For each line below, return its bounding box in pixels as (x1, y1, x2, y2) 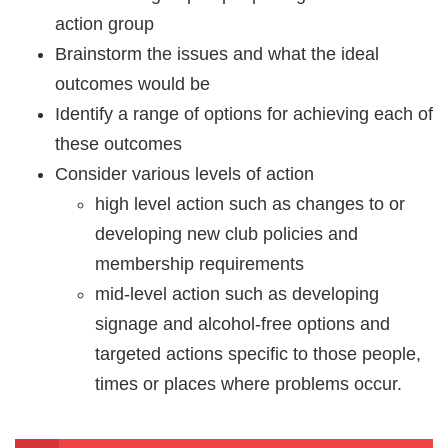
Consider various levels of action (55, 163, 314, 184)
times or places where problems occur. (95, 373, 402, 394)
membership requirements (95, 253, 304, 274)
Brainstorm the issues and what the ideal (55, 43, 379, 64)
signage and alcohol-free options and (95, 313, 390, 334)
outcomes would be (55, 73, 210, 94)
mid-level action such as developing (95, 283, 379, 304)
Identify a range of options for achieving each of (55, 103, 433, 124)
